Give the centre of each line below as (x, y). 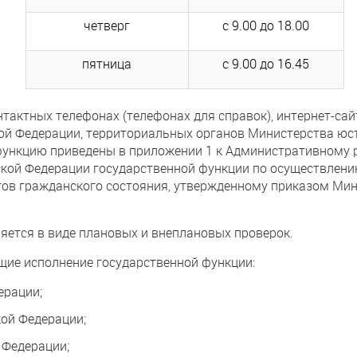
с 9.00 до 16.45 (266, 63)
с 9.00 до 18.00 (266, 25)
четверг (107, 25)
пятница (107, 63)
